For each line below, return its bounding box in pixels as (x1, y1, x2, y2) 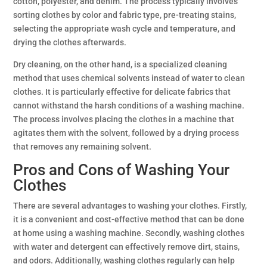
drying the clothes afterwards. (13, 38, 127, 47)
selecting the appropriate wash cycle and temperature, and (13, 24, 236, 33)
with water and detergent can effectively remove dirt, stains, (13, 242, 240, 252)
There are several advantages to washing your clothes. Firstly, (13, 201, 247, 210)
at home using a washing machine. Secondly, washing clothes (13, 228, 245, 238)
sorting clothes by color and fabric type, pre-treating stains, (13, 10, 237, 20)
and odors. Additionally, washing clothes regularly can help (13, 256, 235, 265)
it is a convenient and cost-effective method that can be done (13, 215, 245, 224)
